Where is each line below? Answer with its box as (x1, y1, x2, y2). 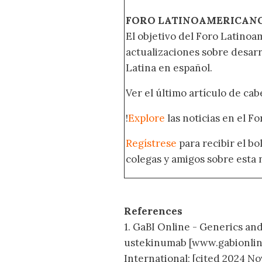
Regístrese (126, 137, 177, 150)
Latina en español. (126, 61, 212, 75)
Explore (128, 112, 165, 125)
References (124, 205, 182, 218)
